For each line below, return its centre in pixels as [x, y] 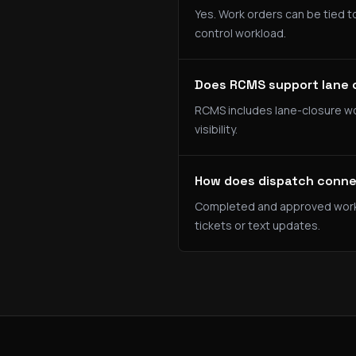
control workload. [240, 33]
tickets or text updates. [257, 225]
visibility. [216, 129]
